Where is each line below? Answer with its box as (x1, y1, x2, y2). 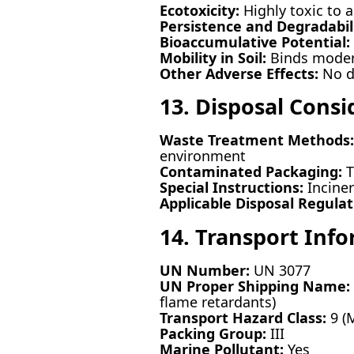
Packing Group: (159, 324, 266, 344)
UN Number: (159, 261, 250, 281)
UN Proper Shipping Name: (159, 277, 350, 296)
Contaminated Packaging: (159, 162, 342, 182)
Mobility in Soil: (159, 47, 266, 67)
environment (159, 146, 246, 166)
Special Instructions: (159, 178, 303, 198)
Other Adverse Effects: (159, 63, 318, 83)
